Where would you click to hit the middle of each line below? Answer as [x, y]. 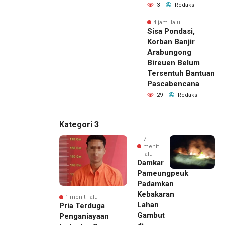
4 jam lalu [167, 22]
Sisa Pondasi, [171, 31]
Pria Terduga [82, 206]
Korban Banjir [171, 41]
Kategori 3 [79, 124]
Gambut [151, 215]
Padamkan [155, 184]
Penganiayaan [84, 217]
